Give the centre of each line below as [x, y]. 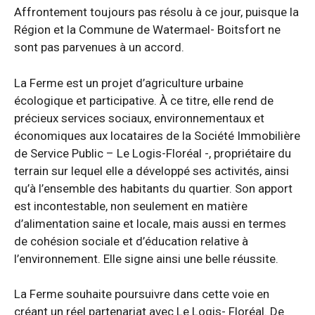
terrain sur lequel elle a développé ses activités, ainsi [152, 171]
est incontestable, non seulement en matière [131, 206]
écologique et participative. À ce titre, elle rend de [144, 100]
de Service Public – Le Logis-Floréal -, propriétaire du [153, 153]
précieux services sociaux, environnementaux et [139, 118]
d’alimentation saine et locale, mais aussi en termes [150, 223]
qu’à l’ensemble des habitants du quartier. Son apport [153, 188]
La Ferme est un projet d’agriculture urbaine [129, 83]
